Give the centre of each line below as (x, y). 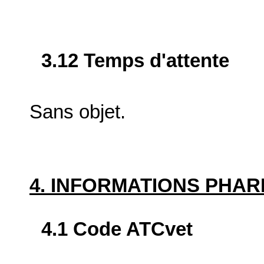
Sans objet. (77, 112)
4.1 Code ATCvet (117, 229)
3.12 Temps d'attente (135, 60)
